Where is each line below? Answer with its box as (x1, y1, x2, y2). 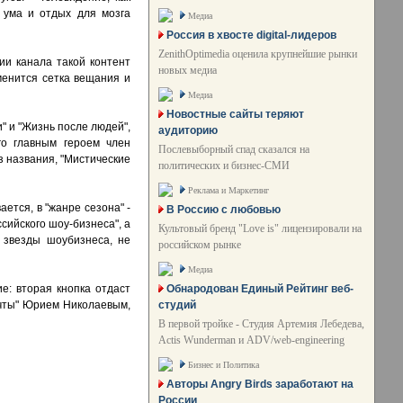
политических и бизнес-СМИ (158, 159, 290, 172)
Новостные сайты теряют (166, 108, 304, 121)
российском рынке (158, 238, 241, 251)
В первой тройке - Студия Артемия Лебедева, (158, 318, 364, 330)
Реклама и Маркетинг (188, 185, 269, 195)
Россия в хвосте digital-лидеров (166, 29, 336, 41)
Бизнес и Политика (188, 360, 259, 370)
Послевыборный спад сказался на (158, 143, 309, 156)
